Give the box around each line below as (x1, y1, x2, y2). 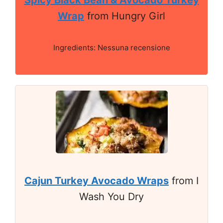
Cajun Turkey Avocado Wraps (24, 175, 169, 187)
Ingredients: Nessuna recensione (53, 43, 170, 53)
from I (169, 175, 199, 187)
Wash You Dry (79, 191, 144, 203)
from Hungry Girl (84, 10, 165, 22)
